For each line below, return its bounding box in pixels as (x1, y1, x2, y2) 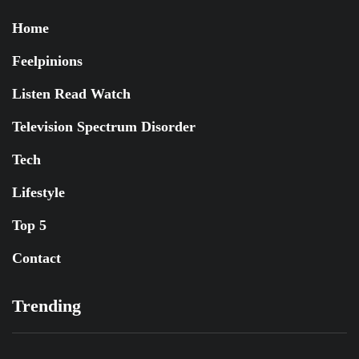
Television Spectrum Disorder (12, 119, 196, 135)
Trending (12, 296, 81, 316)
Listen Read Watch (12, 86, 131, 102)
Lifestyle (12, 184, 65, 200)
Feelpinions (12, 53, 83, 69)
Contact (12, 250, 61, 266)
